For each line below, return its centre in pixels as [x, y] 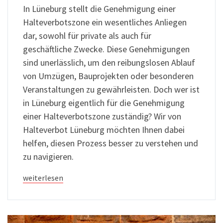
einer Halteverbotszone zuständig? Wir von [102, 116]
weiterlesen [43, 178]
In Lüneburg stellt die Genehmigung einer [99, 9]
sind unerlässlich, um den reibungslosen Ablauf [109, 63]
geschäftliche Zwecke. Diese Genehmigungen [106, 49]
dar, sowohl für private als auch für [87, 36]
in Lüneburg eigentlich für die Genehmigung [104, 103]
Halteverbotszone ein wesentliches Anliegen [105, 22]
